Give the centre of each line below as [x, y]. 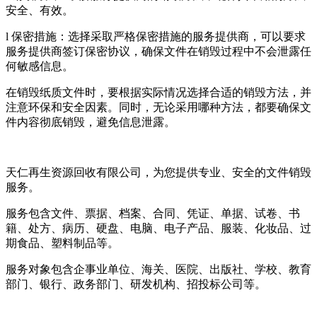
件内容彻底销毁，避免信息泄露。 [91, 122]
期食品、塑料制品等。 [62, 243]
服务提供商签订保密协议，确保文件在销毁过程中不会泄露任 [158, 52]
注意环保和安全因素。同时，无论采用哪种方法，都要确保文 [158, 108]
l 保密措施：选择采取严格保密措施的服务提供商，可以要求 [156, 37]
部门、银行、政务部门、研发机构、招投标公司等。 [136, 284]
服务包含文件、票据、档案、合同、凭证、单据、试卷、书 [153, 214]
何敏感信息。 [40, 67]
